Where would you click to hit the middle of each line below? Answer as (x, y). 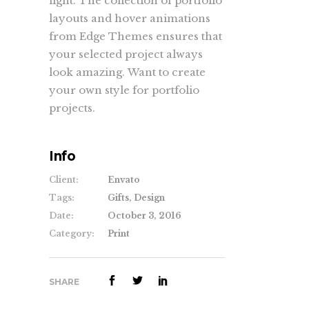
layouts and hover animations (130, 18)
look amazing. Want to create (127, 72)
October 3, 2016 (144, 216)
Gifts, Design (136, 198)
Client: (64, 180)
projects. (72, 108)
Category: (72, 233)
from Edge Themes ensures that (136, 36)
